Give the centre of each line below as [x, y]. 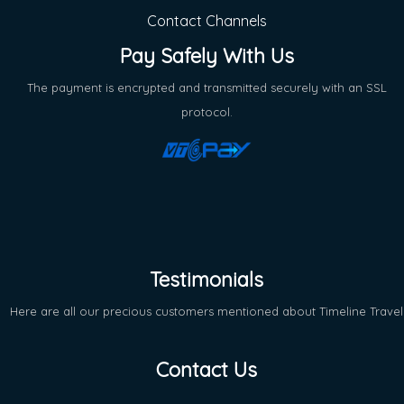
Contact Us [207, 369]
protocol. [207, 111]
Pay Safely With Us [207, 55]
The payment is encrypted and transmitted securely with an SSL [207, 87]
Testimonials [207, 279]
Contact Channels [207, 20]
